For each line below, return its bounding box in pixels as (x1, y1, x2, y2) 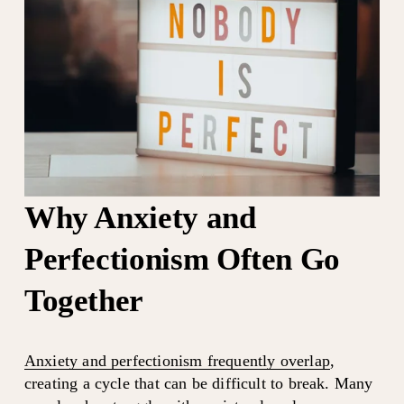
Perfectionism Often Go (23, 240, 341, 277)
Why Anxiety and (23, 198, 256, 235)
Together (23, 281, 144, 318)
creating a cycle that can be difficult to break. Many (23, 373, 373, 392)
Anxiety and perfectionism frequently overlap (23, 351, 330, 370)
